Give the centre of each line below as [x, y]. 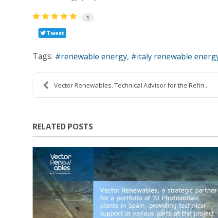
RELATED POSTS [63, 126]
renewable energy [94, 57]
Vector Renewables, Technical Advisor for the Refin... [132, 85]
